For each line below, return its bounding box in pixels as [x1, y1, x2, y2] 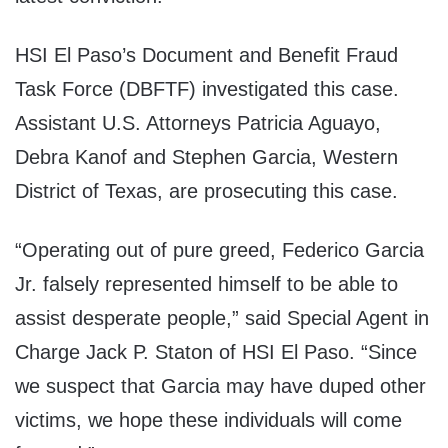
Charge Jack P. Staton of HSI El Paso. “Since [15, 341, 417, 364]
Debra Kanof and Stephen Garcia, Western [15, 146, 398, 169]
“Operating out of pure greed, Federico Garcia [15, 239, 424, 262]
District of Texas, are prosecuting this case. [15, 180, 398, 203]
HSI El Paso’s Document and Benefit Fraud [15, 44, 398, 67]
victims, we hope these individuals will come [15, 409, 402, 432]
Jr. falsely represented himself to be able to [15, 273, 398, 296]
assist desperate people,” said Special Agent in [15, 307, 429, 330]
